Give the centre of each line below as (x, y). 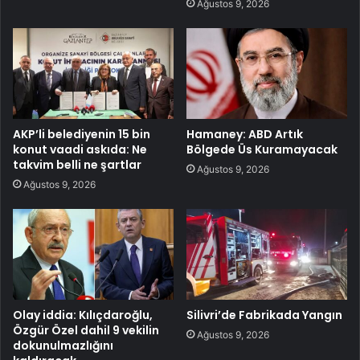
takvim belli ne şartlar (77, 164)
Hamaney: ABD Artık (245, 134)
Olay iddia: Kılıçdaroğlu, (83, 315)
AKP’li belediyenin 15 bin (82, 134)
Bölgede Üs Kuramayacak (262, 149)
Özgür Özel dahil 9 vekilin (86, 330)
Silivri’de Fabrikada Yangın (264, 315)
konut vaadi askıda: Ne (80, 149)
